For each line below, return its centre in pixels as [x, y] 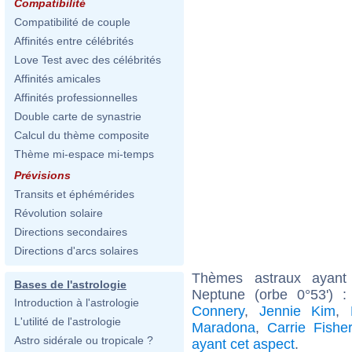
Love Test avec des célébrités [88, 60]
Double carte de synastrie [78, 116]
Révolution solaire [59, 213]
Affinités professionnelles [76, 97]
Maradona [224, 327]
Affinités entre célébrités [74, 41]
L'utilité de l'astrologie [68, 321]
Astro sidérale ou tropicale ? [84, 340]
